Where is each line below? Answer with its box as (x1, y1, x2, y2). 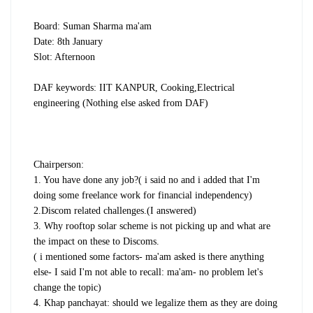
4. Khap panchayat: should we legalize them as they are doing (34, 297, 277, 308)
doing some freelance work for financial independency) (34, 189, 252, 201)
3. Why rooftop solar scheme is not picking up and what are (34, 220, 270, 231)
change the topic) (34, 282, 101, 293)
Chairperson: (34, 159, 84, 170)
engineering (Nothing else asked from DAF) (34, 97, 208, 108)
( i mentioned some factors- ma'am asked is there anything (34, 251, 264, 262)
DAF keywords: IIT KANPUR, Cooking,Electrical (34, 82, 235, 93)
